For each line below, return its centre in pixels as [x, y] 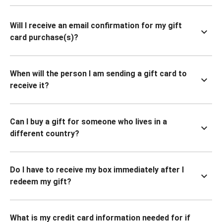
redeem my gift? [41, 182]
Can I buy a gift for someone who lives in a [88, 122]
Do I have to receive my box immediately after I [97, 170]
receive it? [29, 85]
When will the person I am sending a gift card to [98, 74]
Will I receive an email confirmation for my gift [96, 26]
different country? [45, 134]
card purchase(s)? [44, 37]
